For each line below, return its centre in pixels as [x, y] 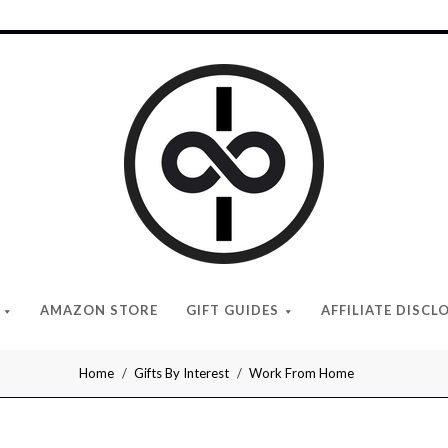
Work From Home [301, 373]
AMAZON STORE [99, 310]
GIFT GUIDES [232, 310]
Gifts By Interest [181, 373]
